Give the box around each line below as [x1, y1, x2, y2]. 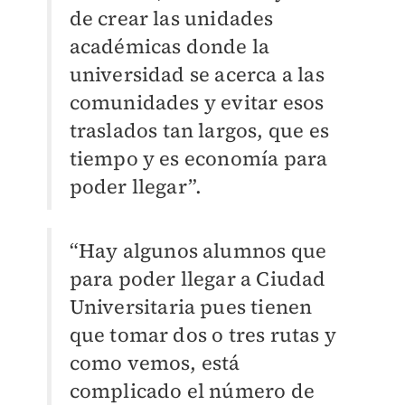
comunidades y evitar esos [69, 88, 325, 116]
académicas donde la [69, 32, 270, 60]
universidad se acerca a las [69, 60, 325, 88]
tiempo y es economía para [69, 144, 328, 172]
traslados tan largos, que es [69, 116, 330, 144]
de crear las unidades [69, 4, 274, 32]
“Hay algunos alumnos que [69, 236, 327, 264]
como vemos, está [69, 348, 240, 376]
